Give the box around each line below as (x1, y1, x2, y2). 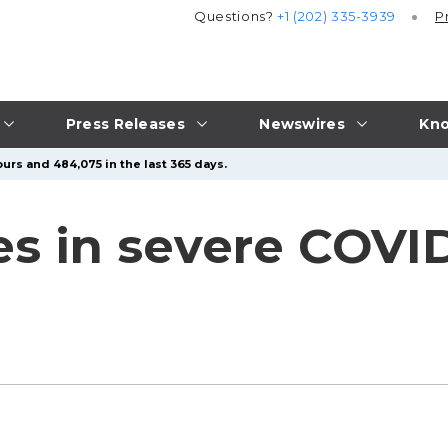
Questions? (194, 8, 278, 25)
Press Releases (65, 114, 185, 133)
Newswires (259, 114, 345, 133)
